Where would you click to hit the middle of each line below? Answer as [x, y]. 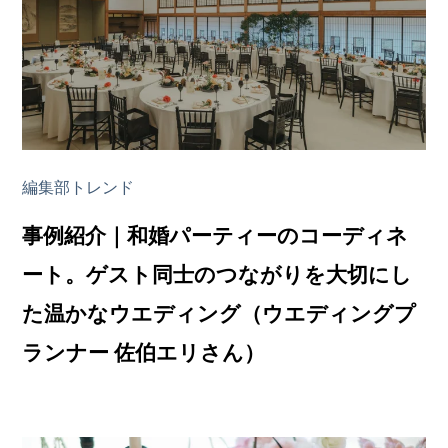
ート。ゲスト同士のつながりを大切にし [217, 274]
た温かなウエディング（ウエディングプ [219, 313]
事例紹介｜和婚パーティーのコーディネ [215, 235]
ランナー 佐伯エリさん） [144, 352]
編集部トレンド [78, 186]
